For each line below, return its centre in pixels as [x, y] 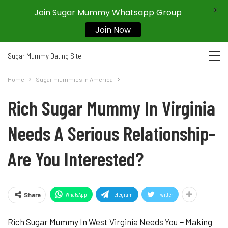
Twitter [165, 194]
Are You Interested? [76, 159]
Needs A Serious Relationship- [111, 133]
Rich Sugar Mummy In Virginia [111, 108]
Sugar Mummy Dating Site [45, 56]
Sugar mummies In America [74, 79]
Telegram [122, 194]
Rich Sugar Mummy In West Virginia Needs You [93, 222]
